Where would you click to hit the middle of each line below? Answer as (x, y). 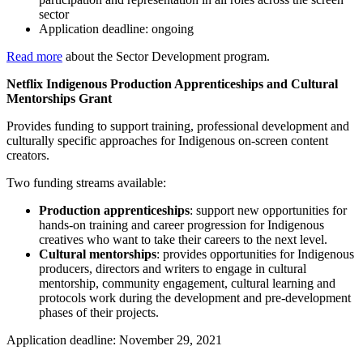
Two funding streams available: (86, 182)
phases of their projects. (99, 312)
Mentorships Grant (59, 98)
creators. (28, 155)
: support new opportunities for (268, 210)
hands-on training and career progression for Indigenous (181, 224)
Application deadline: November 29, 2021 (114, 340)
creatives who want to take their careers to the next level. (183, 239)
